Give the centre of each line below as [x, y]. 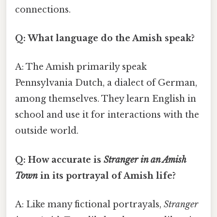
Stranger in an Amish [145, 160]
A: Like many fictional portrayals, [89, 204]
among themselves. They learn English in [106, 99]
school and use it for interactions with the [107, 115]
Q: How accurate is [59, 160]
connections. [43, 9]
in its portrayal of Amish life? [107, 176]
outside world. [47, 131]
